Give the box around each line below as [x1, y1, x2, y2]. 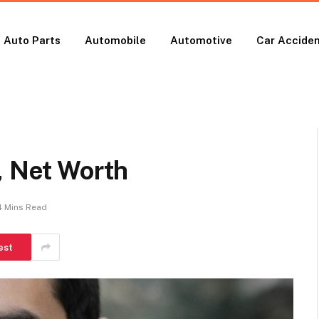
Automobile [85, 33, 147, 46]
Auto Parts [4, 33, 61, 46]
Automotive [170, 33, 233, 46]
